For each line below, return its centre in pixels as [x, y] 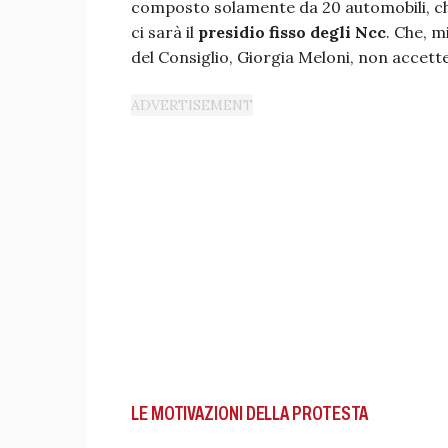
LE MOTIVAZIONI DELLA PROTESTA [250, 413]
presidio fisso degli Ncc [292, 32]
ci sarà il [164, 32]
